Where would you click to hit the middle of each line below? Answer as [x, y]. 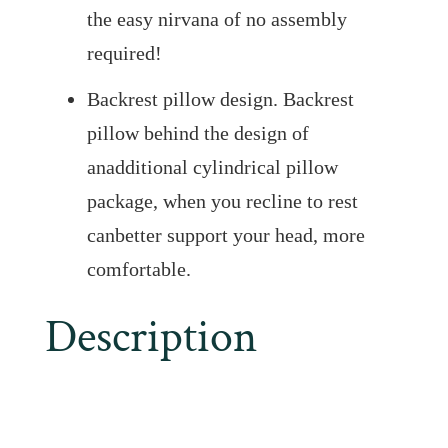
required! [124, 53]
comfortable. [138, 269]
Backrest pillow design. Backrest [220, 99]
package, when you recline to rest [222, 201]
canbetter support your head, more [225, 235]
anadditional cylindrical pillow [212, 167]
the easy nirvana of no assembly [216, 19]
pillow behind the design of [197, 133]
